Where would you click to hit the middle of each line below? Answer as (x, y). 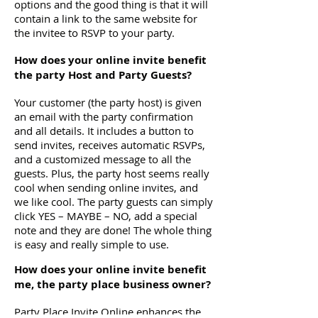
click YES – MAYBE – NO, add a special (106, 216)
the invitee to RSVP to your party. (94, 33)
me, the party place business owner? (113, 284)
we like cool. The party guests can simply (114, 202)
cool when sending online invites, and (106, 187)
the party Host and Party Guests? (103, 75)
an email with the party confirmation (104, 116)
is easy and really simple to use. (92, 244)
